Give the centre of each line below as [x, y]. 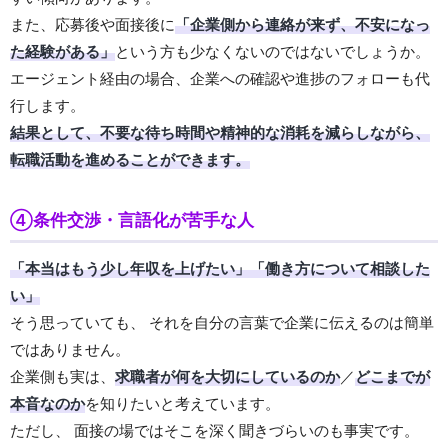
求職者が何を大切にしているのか [227, 377]
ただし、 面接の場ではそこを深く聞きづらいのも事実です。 [214, 431]
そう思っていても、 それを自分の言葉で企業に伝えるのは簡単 [222, 323]
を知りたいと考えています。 [182, 404]
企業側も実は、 [62, 377]
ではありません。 [70, 350]
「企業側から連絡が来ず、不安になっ [302, 25]
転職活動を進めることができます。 [130, 160]
